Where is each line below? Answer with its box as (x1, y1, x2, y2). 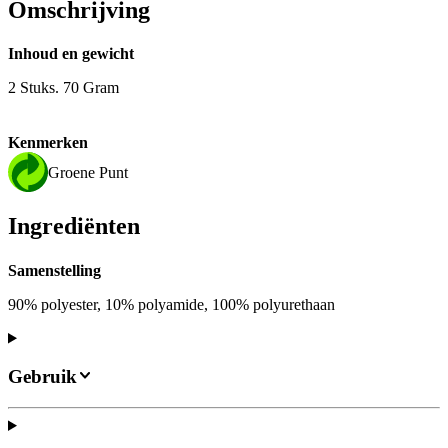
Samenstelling (8, 261, 101, 279)
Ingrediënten (8, 213, 140, 240)
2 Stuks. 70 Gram (8, 79, 119, 97)
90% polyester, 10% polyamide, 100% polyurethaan (8, 295, 335, 313)
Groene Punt (48, 163, 128, 181)
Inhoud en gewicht (8, 45, 134, 63)
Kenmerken (8, 134, 88, 152)
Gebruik (8, 366, 77, 388)
